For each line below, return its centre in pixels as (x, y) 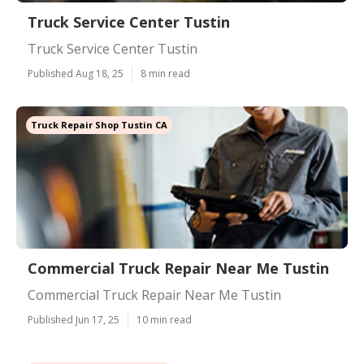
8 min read (165, 74)
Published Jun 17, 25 (74, 320)
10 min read (164, 320)
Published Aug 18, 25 (76, 74)
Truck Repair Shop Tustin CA (99, 125)
